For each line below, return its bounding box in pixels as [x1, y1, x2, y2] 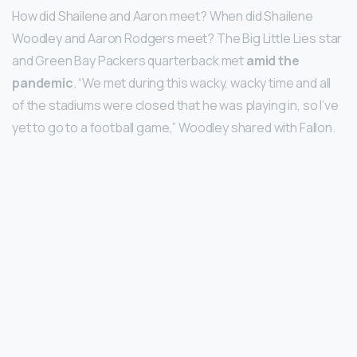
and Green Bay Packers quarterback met [12, 51, 246, 69]
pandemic [12, 73, 73, 92]
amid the [245, 51, 300, 69]
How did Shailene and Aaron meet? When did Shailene [12, 6, 313, 25]
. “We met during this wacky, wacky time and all [73, 73, 331, 92]
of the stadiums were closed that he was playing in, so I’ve [12, 96, 339, 114]
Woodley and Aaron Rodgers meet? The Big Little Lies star [12, 29, 343, 47]
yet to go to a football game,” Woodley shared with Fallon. [12, 118, 335, 136]
